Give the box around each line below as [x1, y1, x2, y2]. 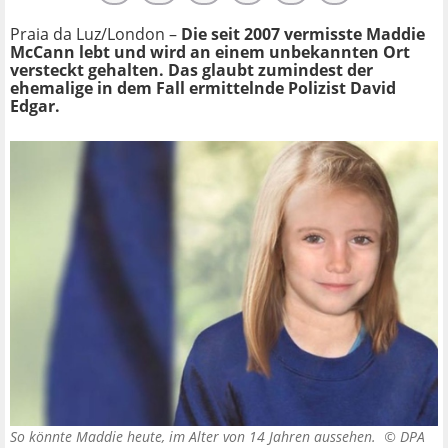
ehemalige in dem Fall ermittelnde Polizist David [10, 76, 396, 99]
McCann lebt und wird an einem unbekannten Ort [10, 40, 410, 63]
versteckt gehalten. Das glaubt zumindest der [10, 58, 373, 81]
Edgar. [10, 94, 60, 117]
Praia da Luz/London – [10, 22, 181, 45]
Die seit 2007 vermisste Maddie [181, 22, 425, 45]
